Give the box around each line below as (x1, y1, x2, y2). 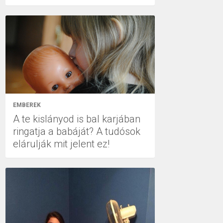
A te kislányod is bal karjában (13, 113, 140, 125)
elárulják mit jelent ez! (13, 138, 110, 150)
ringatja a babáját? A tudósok (13, 125, 140, 137)
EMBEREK (13, 102, 41, 109)
